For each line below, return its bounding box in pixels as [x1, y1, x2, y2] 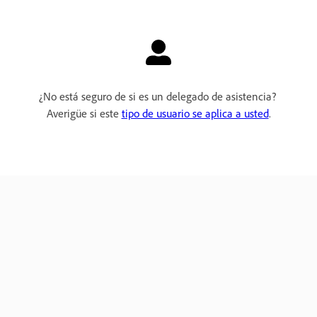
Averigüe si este [46, 106, 122, 121]
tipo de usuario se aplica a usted [121, 106, 269, 121]
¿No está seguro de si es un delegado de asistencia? [38, 89, 279, 104]
